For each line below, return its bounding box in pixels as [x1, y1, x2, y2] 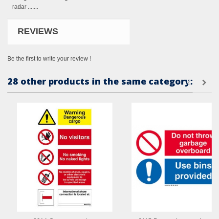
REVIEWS [18, 26, 58, 37]
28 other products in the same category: [7, 75, 193, 88]
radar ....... [12, 3, 38, 11]
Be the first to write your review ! [7, 55, 91, 63]
